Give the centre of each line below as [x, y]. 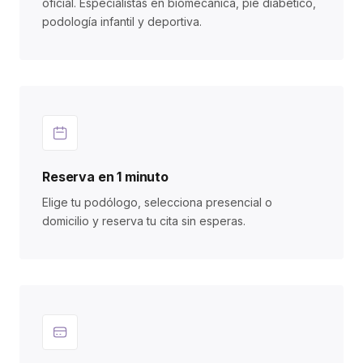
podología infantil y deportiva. [122, 21]
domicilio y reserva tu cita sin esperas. [144, 221]
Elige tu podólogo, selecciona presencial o [157, 202]
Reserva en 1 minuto [105, 177]
